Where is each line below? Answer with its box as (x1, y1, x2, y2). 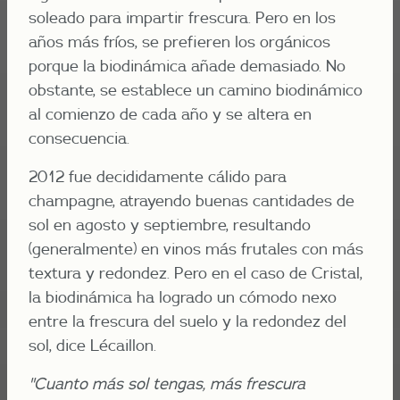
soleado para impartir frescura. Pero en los (29, 7, 336, 28)
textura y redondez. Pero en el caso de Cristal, (29, 262, 362, 283)
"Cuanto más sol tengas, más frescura (29, 373, 305, 394)
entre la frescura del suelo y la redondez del (29, 311, 346, 331)
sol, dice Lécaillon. (29, 335, 156, 355)
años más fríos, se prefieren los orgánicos (29, 31, 330, 52)
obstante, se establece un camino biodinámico (29, 79, 362, 100)
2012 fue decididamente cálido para (29, 166, 287, 187)
